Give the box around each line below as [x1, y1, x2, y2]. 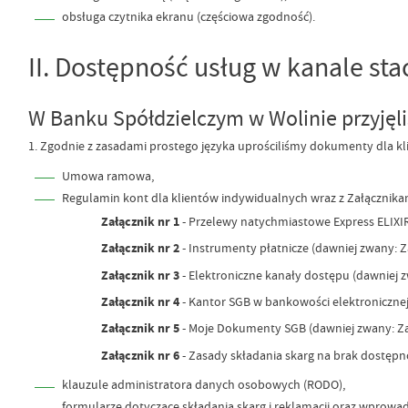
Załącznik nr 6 [100, 346, 182, 364]
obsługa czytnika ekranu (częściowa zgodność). [61, 8, 315, 25]
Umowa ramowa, [61, 167, 154, 184]
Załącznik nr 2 [100, 240, 182, 258]
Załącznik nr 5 [100, 320, 182, 338]
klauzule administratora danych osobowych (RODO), [61, 376, 345, 393]
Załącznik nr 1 [100, 212, 182, 230]
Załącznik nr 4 [100, 293, 182, 311]
